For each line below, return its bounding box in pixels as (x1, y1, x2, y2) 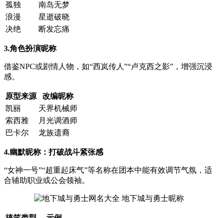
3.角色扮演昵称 (4, 44, 56, 53)
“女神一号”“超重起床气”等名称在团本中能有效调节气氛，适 (4, 165, 212, 174)
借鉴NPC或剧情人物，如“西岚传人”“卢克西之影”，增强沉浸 (4, 62, 212, 71)
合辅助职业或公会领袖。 (4, 176, 90, 184)
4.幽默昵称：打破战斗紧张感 (4, 147, 103, 156)
